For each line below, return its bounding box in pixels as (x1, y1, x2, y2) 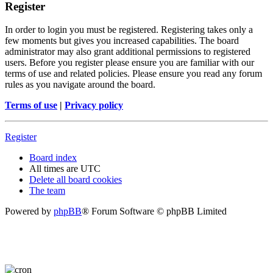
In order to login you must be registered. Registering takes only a (5, 24, 253, 35)
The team (29, 185, 65, 196)
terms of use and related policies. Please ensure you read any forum (5, 68, 262, 79)
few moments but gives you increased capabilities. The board (5, 35, 239, 46)
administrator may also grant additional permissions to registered (5, 46, 250, 57)
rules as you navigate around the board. (5, 79, 155, 90)
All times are (29, 163, 80, 174)
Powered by (5, 206, 54, 217)
